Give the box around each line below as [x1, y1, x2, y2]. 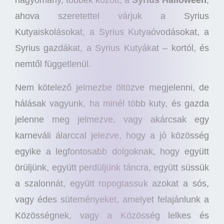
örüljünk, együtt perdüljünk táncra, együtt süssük [15, 162, 209, 172]
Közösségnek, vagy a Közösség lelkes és [15, 210, 209, 220]
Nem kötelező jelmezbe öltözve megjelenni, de [15, 82, 209, 92]
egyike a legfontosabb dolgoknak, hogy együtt [15, 146, 209, 156]
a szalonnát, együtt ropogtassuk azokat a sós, [15, 178, 209, 188]
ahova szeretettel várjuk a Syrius [15, 11, 209, 21]
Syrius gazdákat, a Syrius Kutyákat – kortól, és [15, 43, 209, 53]
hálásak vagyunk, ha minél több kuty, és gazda [15, 98, 209, 108]
